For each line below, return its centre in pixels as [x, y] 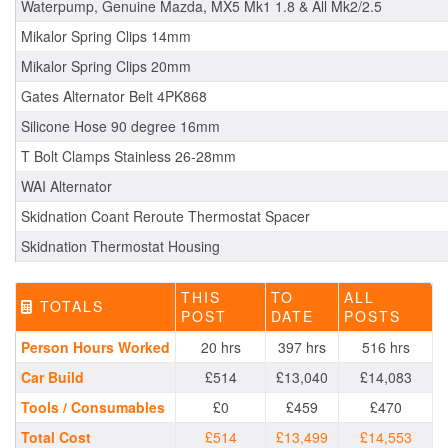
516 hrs [385, 347]
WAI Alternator [66, 186]
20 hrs [220, 347]
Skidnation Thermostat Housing [120, 246]
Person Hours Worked [95, 347]
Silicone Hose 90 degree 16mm [120, 126]
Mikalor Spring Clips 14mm [106, 36]
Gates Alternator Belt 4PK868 [114, 96]
